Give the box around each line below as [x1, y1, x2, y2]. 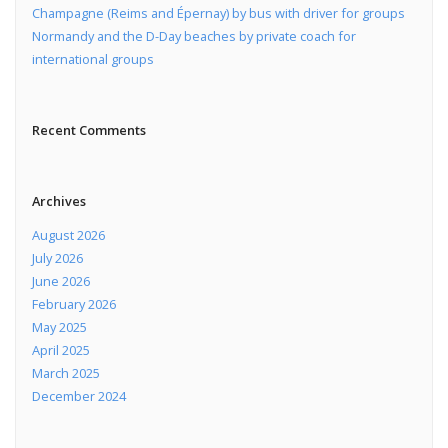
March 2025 [31, 364, 100, 383]
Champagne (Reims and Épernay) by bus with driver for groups [31, 4, 405, 23]
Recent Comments [31, 121, 146, 140]
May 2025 [31, 318, 87, 337]
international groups [31, 50, 154, 69]
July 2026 [31, 249, 83, 268]
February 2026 [31, 295, 116, 314]
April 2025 [31, 341, 90, 360]
